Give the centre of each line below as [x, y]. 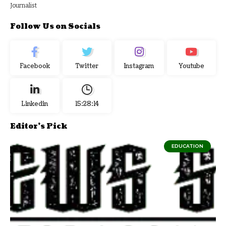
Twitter [87, 66]
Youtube [191, 66]
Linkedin [35, 104]
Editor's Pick [39, 126]
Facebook [35, 66]
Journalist [23, 5]
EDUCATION [187, 146]
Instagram [139, 66]
